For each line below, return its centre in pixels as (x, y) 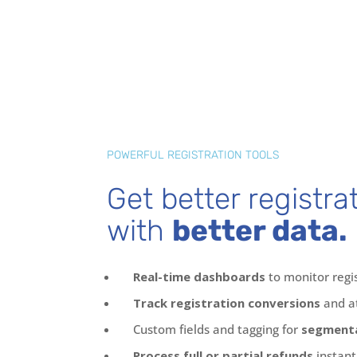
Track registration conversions (227, 302)
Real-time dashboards (201, 276)
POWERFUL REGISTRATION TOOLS (193, 155)
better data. (260, 230)
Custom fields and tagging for (218, 329)
